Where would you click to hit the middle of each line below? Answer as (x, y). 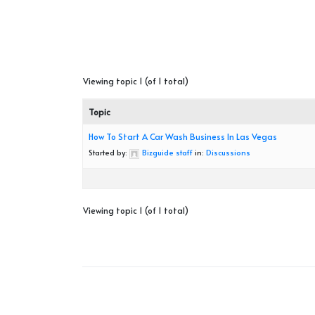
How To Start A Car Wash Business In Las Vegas (183, 137)
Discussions (228, 153)
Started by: (109, 153)
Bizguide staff (167, 153)
